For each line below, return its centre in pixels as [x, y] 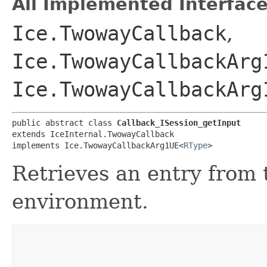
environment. [80, 201]
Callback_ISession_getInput [179, 122]
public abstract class [64, 122]
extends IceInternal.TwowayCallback [93, 134]
